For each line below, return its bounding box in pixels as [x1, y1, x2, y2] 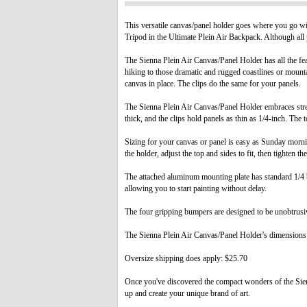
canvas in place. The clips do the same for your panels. [125, 79, 301, 88]
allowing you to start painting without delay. [125, 184, 267, 193]
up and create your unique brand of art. [125, 288, 250, 298]
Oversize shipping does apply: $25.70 [125, 254, 247, 263]
